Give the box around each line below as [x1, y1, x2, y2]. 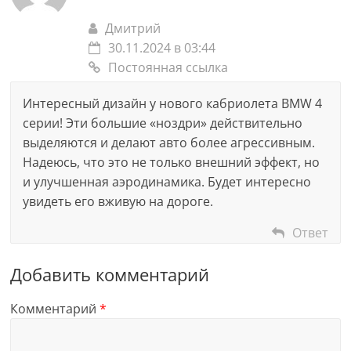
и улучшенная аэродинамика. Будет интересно [23, 173, 312, 191]
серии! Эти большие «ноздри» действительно [23, 114, 303, 132]
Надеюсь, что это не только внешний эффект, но [23, 154, 320, 172]
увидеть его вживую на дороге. [23, 193, 214, 211]
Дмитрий [105, 20, 161, 38]
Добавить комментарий [10, 262, 210, 287]
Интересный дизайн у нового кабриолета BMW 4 [23, 95, 323, 113]
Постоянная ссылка [108, 59, 229, 77]
